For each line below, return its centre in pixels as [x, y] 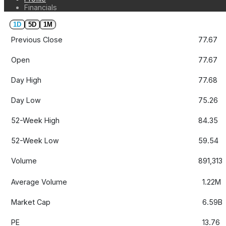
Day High [26, 80]
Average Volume [39, 182]
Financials [41, 8]
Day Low [26, 100]
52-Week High [36, 121]
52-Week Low [35, 141]
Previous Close [37, 40]
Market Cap [31, 202]
